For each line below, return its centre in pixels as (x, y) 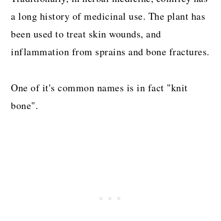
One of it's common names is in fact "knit (99, 88)
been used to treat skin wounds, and (86, 34)
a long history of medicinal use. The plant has (108, 16)
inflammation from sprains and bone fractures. (110, 52)
